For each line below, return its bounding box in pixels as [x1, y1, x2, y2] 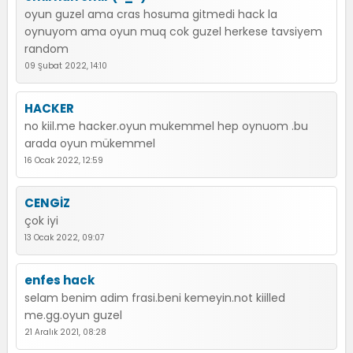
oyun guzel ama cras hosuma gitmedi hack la [24, 6, 277, 22]
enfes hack [24, 272, 95, 288]
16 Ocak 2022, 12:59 [24, 154, 103, 166]
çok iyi [24, 213, 58, 229]
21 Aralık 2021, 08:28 [24, 326, 106, 338]
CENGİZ [24, 195, 70, 211]
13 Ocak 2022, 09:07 [24, 232, 104, 243]
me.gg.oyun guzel [24, 307, 122, 323]
